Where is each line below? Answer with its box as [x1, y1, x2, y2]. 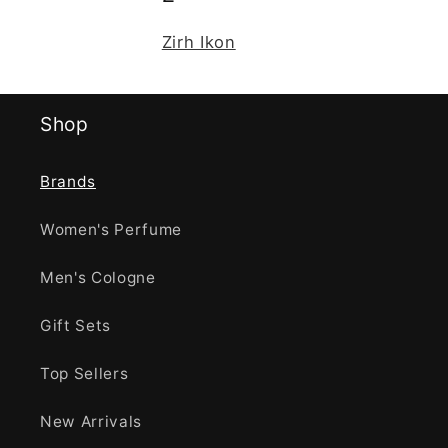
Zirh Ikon [161, 32, 236, 53]
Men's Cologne [40, 267, 156, 287]
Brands [40, 171, 96, 191]
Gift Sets [40, 315, 111, 335]
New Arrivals [40, 411, 142, 431]
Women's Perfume [40, 219, 182, 239]
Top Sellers [40, 363, 129, 383]
